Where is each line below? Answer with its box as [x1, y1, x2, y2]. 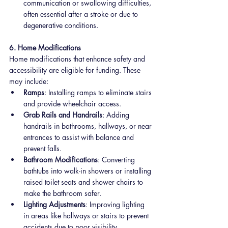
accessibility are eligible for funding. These [9, 65, 142, 75]
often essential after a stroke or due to [23, 9, 140, 19]
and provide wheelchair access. [23, 98, 121, 108]
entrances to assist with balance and [23, 132, 136, 142]
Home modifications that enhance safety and [9, 53, 147, 64]
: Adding [102, 109, 131, 120]
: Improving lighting [85, 199, 147, 209]
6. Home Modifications [9, 42, 81, 52]
